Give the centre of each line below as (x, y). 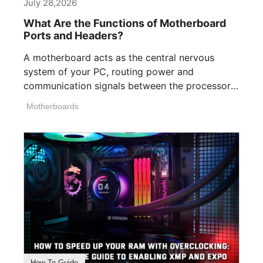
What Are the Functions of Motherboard (125, 23)
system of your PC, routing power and (109, 72)
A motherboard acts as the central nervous (119, 58)
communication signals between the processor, (128, 86)
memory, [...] (51, 100)
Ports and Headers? (73, 36)
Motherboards (53, 107)
